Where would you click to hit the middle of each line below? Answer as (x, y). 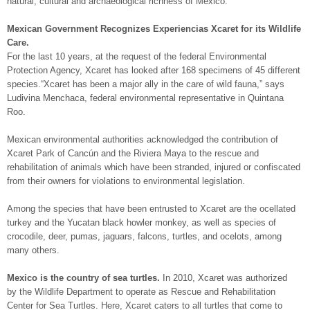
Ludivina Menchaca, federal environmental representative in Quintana (145, 98)
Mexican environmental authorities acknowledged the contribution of (143, 139)
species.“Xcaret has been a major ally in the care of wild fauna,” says (146, 84)
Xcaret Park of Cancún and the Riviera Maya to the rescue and (133, 153)
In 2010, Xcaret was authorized (224, 278)
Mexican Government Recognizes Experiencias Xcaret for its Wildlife (154, 29)
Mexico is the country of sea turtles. (83, 278)
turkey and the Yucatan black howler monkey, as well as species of (142, 222)
